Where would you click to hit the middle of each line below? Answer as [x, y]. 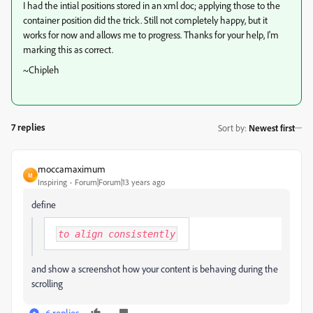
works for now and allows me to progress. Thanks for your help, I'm [151, 35]
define [44, 204]
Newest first [272, 128]
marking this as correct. [68, 49]
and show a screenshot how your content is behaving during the [155, 269]
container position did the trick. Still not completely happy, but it [145, 20]
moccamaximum [72, 169]
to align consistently [117, 234]
